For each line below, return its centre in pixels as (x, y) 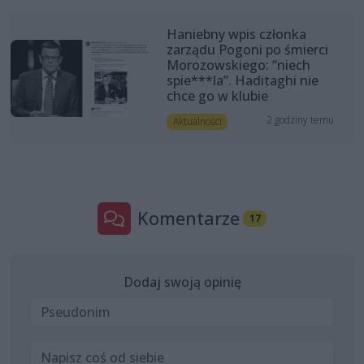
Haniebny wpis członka (236, 34)
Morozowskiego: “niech (238, 65)
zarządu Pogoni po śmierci (247, 49)
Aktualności (197, 121)
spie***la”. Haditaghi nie (242, 80)
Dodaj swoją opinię (182, 282)
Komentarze (188, 219)
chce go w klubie (217, 95)
